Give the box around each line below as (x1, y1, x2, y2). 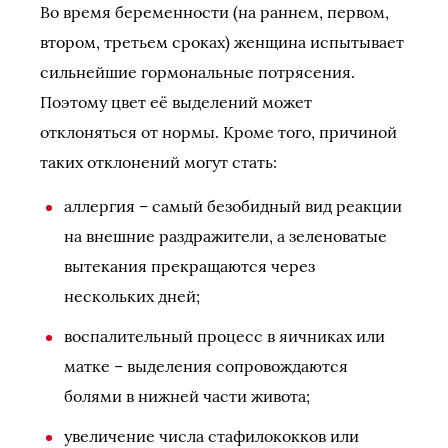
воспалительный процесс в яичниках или (64, 325, 385, 346)
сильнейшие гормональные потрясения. (40, 61, 355, 82)
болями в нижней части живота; (64, 385, 310, 406)
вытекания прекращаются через (64, 255, 315, 276)
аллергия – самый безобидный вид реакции (64, 195, 402, 216)
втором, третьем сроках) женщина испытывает (40, 31, 404, 52)
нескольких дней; (64, 285, 200, 306)
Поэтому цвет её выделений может (40, 91, 312, 112)
